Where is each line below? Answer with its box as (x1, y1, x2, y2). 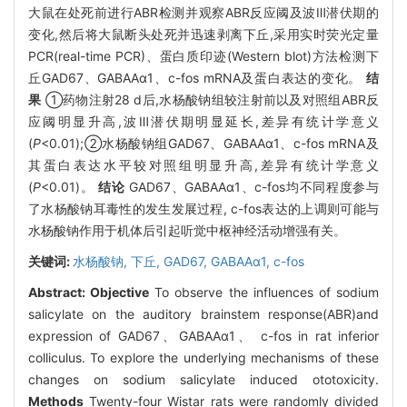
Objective (90, 283, 150, 300)
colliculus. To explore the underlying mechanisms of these (28, 349, 379, 365)
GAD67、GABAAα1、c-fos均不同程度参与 (124, 178, 380, 194)
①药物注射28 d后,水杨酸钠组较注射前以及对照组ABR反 (41, 91, 380, 107)
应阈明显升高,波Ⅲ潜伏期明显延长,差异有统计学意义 (28, 113, 379, 129)
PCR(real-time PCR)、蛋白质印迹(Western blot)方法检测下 (28, 47, 379, 64)
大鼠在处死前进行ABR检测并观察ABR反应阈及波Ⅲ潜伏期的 (28, 4, 379, 20)
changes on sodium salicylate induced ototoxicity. (28, 371, 379, 387)
